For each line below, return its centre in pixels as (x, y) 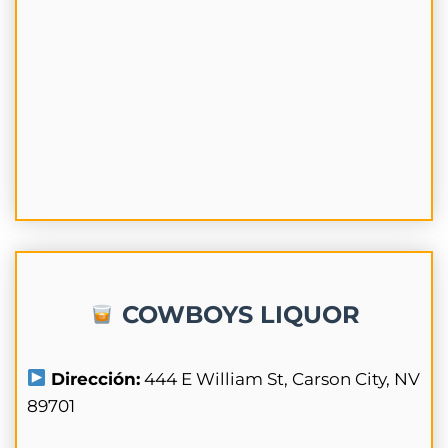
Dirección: (93, 378)
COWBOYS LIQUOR (238, 314)
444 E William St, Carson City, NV (280, 378)
